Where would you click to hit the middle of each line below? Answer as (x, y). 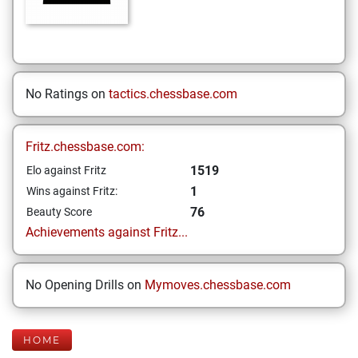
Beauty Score (59, 212)
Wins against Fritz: (72, 191)
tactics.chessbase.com (173, 94)
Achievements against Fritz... (107, 232)
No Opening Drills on (85, 285)
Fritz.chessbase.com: (85, 147)
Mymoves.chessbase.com (218, 285)
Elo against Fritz (66, 170)
